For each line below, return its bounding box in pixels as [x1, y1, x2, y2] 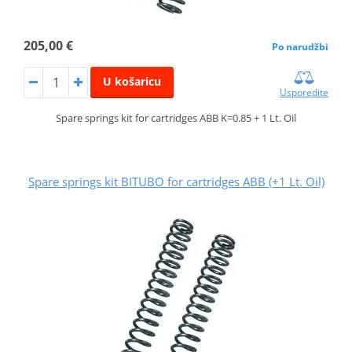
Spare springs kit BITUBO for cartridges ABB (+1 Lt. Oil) [27, 174, 324, 190]
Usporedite [280, 86, 329, 100]
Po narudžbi [272, 40, 329, 54]
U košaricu [102, 74, 161, 90]
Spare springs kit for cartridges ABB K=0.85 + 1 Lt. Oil [56, 111, 296, 126]
